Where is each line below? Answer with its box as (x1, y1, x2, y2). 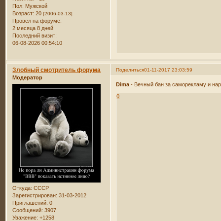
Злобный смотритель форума (12, 67, 101, 74)
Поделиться (116, 67, 145, 73)
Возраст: (12, 10, 35, 17)
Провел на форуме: (12, 18, 62, 24)
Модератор (12, 74, 43, 81)
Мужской (24, 3, 48, 9)
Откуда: (12, 184, 33, 191)
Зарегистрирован (12, 192, 56, 198)
